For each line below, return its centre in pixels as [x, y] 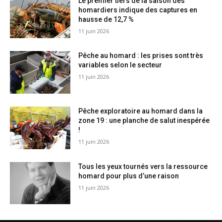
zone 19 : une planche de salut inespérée [144, 121]
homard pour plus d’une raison [129, 176]
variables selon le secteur [120, 65]
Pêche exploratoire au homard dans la [141, 111]
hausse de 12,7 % [106, 19]
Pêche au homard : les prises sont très [141, 56]
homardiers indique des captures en [138, 10]
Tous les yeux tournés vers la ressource [143, 166]
